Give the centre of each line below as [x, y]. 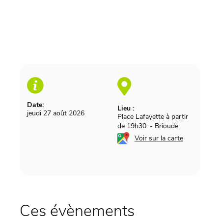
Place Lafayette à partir [152, 116]
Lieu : [125, 108]
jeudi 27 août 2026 [55, 113]
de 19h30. [132, 126]
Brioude [166, 126]
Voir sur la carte [159, 138]
